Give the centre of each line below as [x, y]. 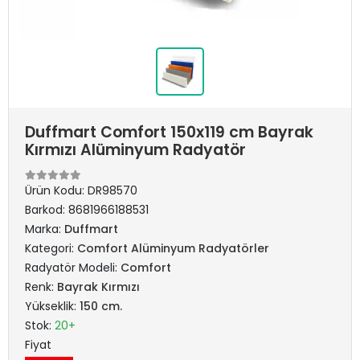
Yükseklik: [52, 306]
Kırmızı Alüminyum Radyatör [135, 150]
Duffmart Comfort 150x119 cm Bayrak [169, 132]
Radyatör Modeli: [73, 268]
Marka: [45, 229]
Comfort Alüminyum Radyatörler [173, 248]
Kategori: [51, 248]
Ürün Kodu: [56, 190]
